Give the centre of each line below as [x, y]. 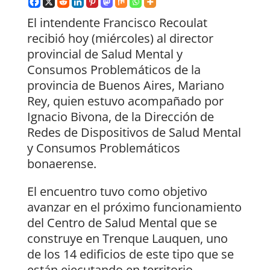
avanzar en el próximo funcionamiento [134, 207]
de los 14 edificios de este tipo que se [130, 254]
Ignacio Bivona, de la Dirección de [120, 117]
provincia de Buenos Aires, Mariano [125, 86]
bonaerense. [61, 164]
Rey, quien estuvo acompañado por [125, 101]
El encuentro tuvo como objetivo [117, 192]
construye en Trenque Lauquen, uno [127, 239]
